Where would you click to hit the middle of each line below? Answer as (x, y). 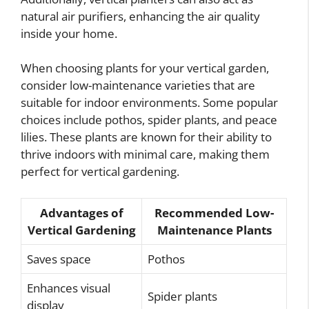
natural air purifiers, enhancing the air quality (140, 16)
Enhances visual (69, 288)
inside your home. (69, 33)
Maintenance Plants (214, 230)
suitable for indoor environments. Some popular (149, 103)
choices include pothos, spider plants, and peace (149, 120)
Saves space (59, 259)
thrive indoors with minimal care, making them (145, 154)
